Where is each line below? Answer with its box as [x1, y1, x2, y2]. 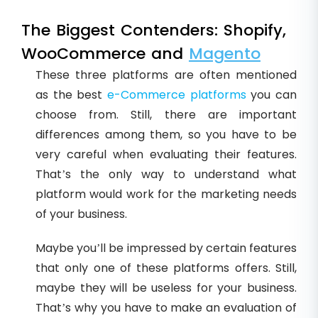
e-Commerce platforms [107, 86, 246, 103]
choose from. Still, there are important [35, 106, 297, 123]
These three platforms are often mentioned [35, 66, 297, 83]
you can [246, 86, 297, 103]
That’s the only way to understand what [35, 165, 297, 182]
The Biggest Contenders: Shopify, [21, 18, 286, 41]
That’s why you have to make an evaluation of [35, 299, 297, 316]
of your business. [35, 205, 127, 222]
